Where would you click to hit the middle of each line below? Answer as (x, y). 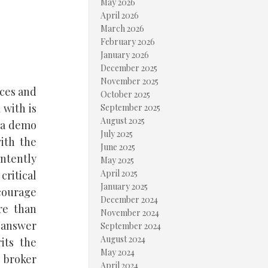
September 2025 (130, 107)
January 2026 (125, 55)
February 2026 (128, 42)
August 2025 (123, 121)
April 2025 (119, 173)
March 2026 (122, 28)
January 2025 (124, 186)
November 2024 (130, 213)
